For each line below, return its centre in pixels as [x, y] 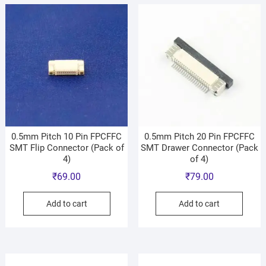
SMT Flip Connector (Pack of [66, 148]
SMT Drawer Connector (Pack [199, 148]
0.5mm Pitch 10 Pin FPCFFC [67, 136]
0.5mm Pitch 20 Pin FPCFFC [199, 136]
